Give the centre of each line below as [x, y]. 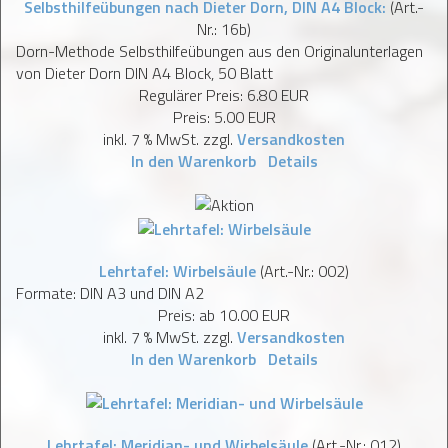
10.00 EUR [254, 315]
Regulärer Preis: [193, 95]
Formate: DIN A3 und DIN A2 [110, 293]
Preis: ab [188, 315]
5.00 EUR [244, 117]
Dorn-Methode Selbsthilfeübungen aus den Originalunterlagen [219, 51]
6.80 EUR [278, 95]
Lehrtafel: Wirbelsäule [177, 271]
